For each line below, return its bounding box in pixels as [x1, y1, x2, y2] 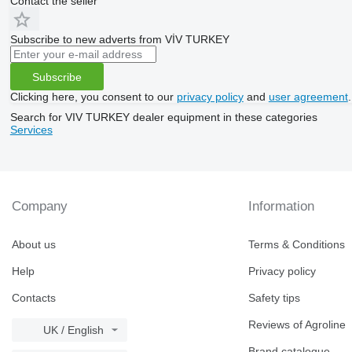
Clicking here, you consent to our [9, 90, 177, 104]
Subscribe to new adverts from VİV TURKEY [9, 33, 229, 46]
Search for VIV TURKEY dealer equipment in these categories [9, 111, 317, 124]
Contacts [12, 291, 56, 305]
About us [12, 238, 56, 251]
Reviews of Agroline [248, 318, 346, 332]
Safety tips [248, 291, 301, 305]
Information [248, 199, 315, 214]
